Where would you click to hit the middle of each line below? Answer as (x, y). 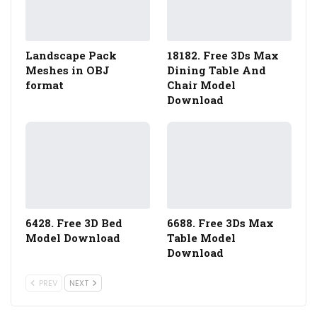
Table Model (201, 238)
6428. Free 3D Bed (74, 223)
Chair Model (201, 85)
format (45, 85)
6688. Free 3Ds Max (220, 223)
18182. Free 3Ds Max (223, 55)
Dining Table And (217, 70)
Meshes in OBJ (68, 70)
